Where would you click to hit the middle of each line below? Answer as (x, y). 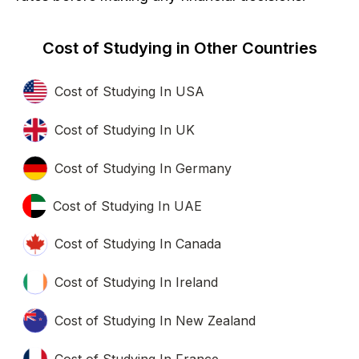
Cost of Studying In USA (129, 91)
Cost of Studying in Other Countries (179, 48)
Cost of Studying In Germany (143, 168)
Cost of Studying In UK (125, 129)
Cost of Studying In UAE (127, 206)
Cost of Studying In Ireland (136, 282)
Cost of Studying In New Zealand (155, 320)
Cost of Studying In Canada (138, 243)
